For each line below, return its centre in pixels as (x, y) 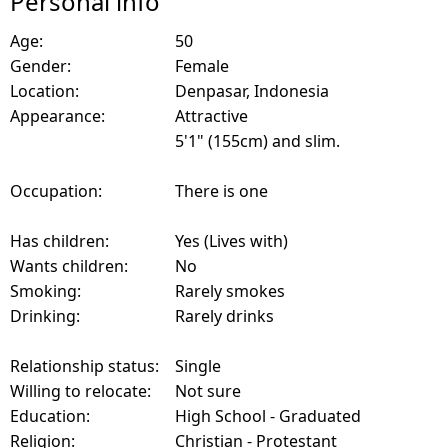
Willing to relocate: (80, 391)
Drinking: (45, 316)
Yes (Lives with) (231, 241)
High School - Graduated (268, 416)
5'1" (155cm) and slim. (257, 141)
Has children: (59, 241)
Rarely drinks (224, 316)
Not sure (208, 391)
